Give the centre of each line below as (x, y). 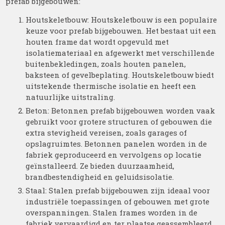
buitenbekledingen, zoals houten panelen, (106, 64)
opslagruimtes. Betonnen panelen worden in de (117, 144)
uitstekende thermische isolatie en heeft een (111, 86)
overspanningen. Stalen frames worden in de (112, 212)
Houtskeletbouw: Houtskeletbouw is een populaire (122, 20)
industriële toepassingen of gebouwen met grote (118, 201)
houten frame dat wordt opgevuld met (97, 42)
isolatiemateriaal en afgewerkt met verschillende (120, 53)
